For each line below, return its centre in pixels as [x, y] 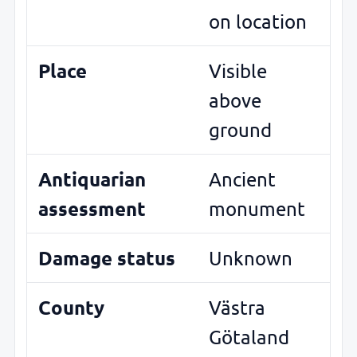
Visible [238, 71]
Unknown [251, 258]
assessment [92, 209]
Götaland [249, 337]
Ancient [242, 179]
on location [258, 22]
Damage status [107, 258]
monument [257, 209]
